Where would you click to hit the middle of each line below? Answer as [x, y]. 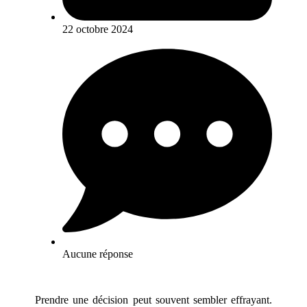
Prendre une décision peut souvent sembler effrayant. [153, 299]
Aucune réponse [98, 254]
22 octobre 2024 [98, 29]
